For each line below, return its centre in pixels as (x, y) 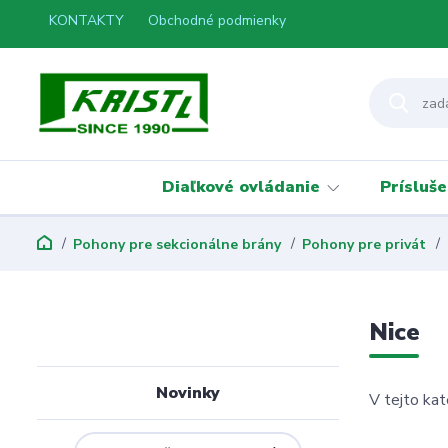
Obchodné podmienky (217, 20)
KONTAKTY (86, 20)
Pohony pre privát (364, 244)
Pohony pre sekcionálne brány (177, 244)
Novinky (188, 393)
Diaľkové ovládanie (240, 187)
